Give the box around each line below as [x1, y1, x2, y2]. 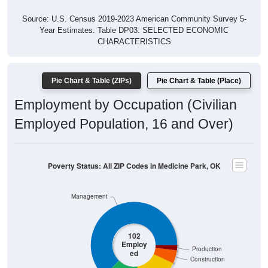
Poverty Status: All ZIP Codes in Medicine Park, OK [47, 160, 221, 171]
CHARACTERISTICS [97, 37, 171, 47]
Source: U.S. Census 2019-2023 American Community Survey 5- [22, 14, 246, 24]
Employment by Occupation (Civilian [14, 97, 237, 113]
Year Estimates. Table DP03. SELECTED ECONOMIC [39, 26, 229, 35]
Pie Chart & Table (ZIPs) [51, 77, 132, 86]
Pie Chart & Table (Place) [157, 77, 241, 86]
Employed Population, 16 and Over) [14, 116, 233, 132]
